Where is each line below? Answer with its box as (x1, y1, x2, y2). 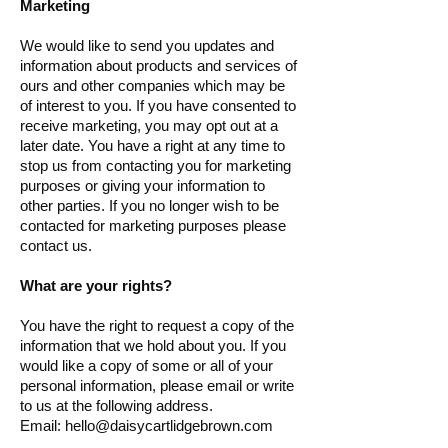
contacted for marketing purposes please (20, 217, 286, 234)
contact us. (20, 237, 92, 254)
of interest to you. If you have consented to (20, 97, 296, 114)
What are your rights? (20, 277, 172, 294)
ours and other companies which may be (20, 77, 285, 94)
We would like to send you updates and (20, 37, 274, 54)
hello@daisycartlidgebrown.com (65, 417, 273, 434)
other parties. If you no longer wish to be (20, 197, 279, 214)
